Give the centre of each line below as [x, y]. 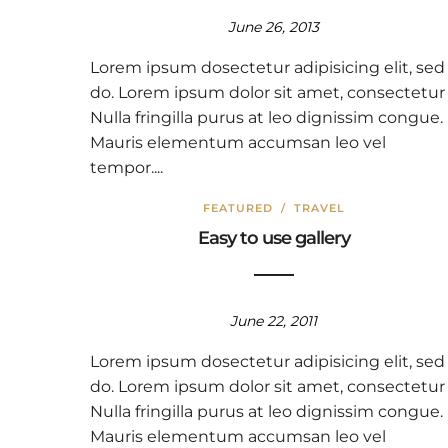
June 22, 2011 [274, 321]
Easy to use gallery [273, 238]
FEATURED [237, 208]
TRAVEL [319, 208]
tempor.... [126, 167]
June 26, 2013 [274, 27]
